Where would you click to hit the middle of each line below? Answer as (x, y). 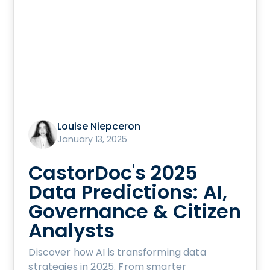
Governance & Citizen (135, 211)
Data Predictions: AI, (128, 192)
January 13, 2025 (93, 139)
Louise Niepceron (99, 126)
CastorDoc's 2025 (113, 172)
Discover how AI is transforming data (117, 252)
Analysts (72, 230)
